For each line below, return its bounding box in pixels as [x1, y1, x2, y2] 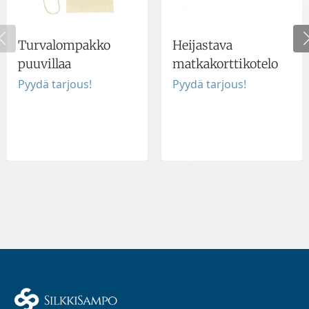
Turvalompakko [18, 37, 110, 53]
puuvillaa [18, 55, 71, 72]
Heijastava [172, 37, 232, 53]
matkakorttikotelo [172, 55, 278, 72]
